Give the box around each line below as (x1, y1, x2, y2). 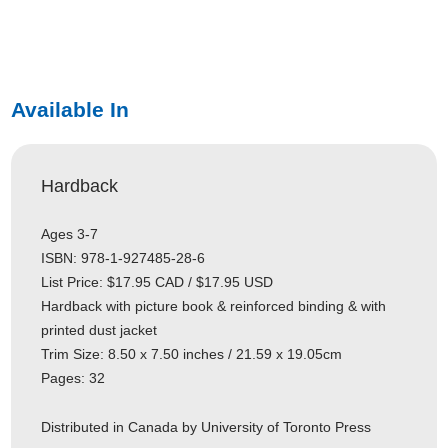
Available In (11, 98, 130, 121)
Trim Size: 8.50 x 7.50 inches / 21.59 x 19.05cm (41, 347, 343, 362)
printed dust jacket (41, 323, 158, 338)
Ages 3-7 (41, 227, 99, 242)
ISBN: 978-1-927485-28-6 (41, 251, 206, 266)
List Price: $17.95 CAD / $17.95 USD (41, 275, 274, 290)
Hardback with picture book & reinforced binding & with (41, 299, 387, 314)
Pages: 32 (41, 371, 106, 386)
